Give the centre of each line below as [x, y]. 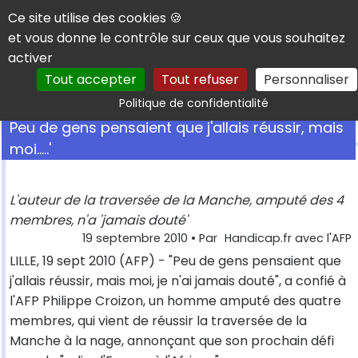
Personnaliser [306, 80]
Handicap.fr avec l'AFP [288, 239]
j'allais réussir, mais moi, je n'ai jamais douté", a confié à [178, 281]
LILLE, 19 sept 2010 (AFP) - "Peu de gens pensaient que [175, 261]
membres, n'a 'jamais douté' [99, 221]
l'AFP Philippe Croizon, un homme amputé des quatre [175, 301]
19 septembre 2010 [135, 239]
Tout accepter [90, 80]
